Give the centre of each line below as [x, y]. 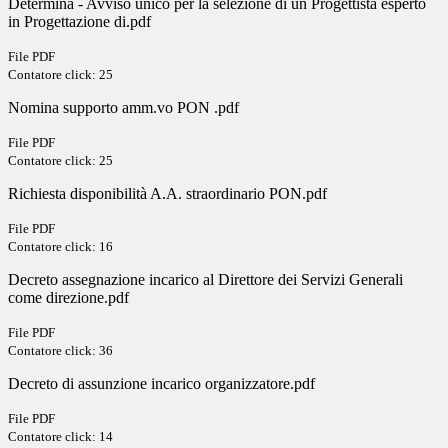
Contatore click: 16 [60, 247]
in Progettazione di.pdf [79, 22]
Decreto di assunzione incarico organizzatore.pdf [161, 384]
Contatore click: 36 [60, 351]
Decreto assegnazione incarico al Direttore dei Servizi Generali [205, 280]
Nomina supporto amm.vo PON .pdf [123, 108]
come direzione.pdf [68, 298]
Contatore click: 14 [60, 437]
